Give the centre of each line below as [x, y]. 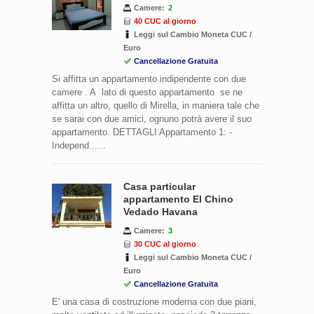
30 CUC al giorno [165, 244]
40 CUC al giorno [165, 21]
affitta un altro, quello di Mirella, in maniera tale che [156, 105]
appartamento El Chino [178, 199]
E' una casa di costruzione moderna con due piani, [154, 301]
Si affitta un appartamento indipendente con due [149, 78]
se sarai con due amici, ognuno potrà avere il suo [152, 118]
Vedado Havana [161, 211]
